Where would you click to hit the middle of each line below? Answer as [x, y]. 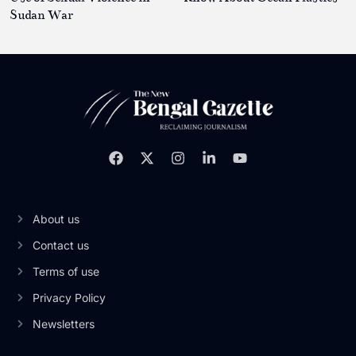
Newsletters [63, 324]
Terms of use [66, 272]
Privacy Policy [69, 298]
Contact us [60, 246]
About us [56, 219]
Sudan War [41, 15]
